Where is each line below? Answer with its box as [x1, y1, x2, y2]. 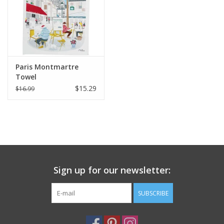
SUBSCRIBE [137, 188, 168, 197]
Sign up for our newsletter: [53, 163, 170, 176]
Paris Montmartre [15, 61, 78, 71]
